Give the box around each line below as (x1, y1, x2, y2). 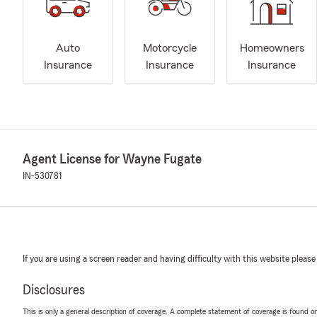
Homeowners (239, 42, 304, 54)
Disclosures (23, 283, 85, 297)
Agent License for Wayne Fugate (23, 152, 202, 166)
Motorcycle (143, 42, 197, 54)
